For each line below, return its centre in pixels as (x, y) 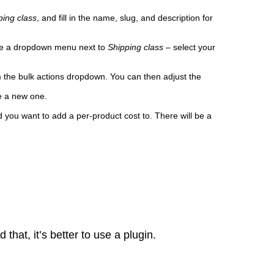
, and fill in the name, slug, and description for (125, 18)
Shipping (124, 47)
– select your (189, 47)
